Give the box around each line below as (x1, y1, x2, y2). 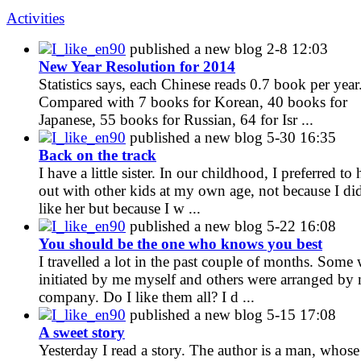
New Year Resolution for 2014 (39, 57, 235, 75)
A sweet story (39, 323, 125, 341)
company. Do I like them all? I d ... (39, 288, 255, 305)
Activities (6, 9, 64, 27)
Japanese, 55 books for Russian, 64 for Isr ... (39, 110, 313, 128)
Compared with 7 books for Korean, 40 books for (39, 93, 347, 110)
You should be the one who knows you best (39, 234, 322, 252)
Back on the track (39, 146, 156, 164)
